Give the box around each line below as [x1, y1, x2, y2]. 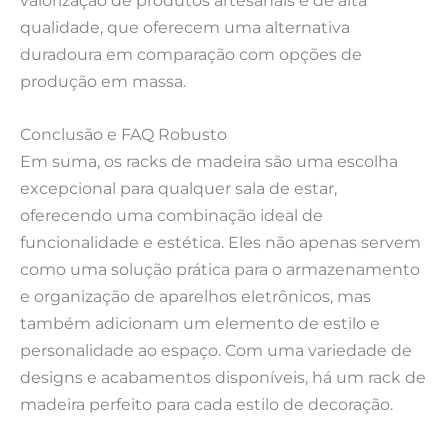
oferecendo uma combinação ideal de [20, 204, 323, 225]
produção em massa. [20, 70, 186, 91]
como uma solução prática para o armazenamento [20, 258, 420, 279]
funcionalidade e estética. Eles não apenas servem [20, 231, 421, 252]
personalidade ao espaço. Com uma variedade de [20, 339, 412, 360]
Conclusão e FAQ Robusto [20, 123, 227, 144]
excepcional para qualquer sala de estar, [20, 177, 337, 198]
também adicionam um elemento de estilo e [20, 312, 380, 333]
